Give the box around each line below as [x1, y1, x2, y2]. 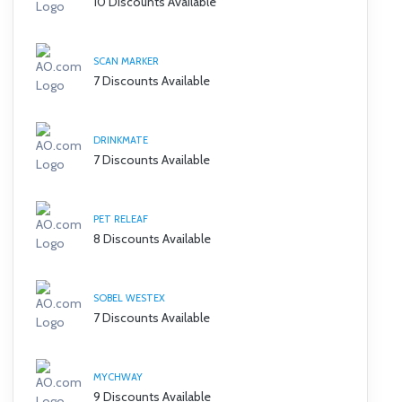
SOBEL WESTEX [93, 291, 165, 304]
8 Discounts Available [93, 230, 211, 247]
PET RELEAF [93, 212, 148, 225]
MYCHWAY [93, 370, 143, 383]
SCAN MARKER [93, 54, 159, 67]
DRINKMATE [93, 133, 148, 146]
